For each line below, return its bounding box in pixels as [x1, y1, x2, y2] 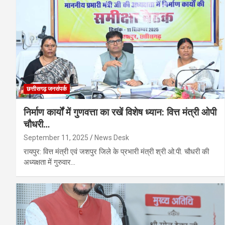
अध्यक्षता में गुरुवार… [24, 158, 75, 167]
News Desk [94, 134, 129, 142]
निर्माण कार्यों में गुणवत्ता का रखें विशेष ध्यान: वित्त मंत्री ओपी [24, 106, 216, 119]
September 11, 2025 [24, 134, 88, 142]
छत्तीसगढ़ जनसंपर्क [27, 85, 67, 93]
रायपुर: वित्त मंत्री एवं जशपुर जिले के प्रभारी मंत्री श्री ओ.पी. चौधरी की [24, 147, 209, 157]
